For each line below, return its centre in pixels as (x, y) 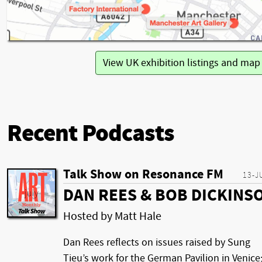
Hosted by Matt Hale (112, 216)
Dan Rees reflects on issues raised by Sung (157, 242)
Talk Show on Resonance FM (143, 175)
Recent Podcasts (91, 134)
